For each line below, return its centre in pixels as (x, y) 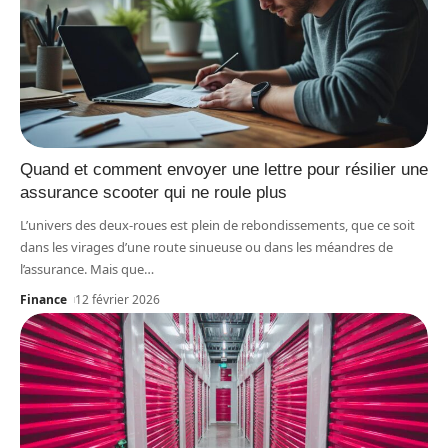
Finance (43, 299)
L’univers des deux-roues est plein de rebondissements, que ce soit (217, 224)
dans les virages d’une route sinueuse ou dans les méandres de (206, 246)
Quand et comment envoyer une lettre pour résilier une (224, 169)
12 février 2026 (118, 299)
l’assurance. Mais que (82, 268)
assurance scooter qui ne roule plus (153, 192)
